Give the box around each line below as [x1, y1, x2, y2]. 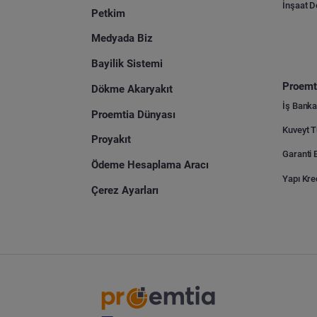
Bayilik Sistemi [91, 57, 163, 71]
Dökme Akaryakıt [91, 82, 173, 96]
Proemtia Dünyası [91, 108, 176, 121]
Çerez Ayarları [91, 183, 159, 197]
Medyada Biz [91, 32, 154, 45]
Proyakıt [91, 133, 132, 146]
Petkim [91, 6, 126, 20]
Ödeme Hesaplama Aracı [91, 158, 209, 172]
